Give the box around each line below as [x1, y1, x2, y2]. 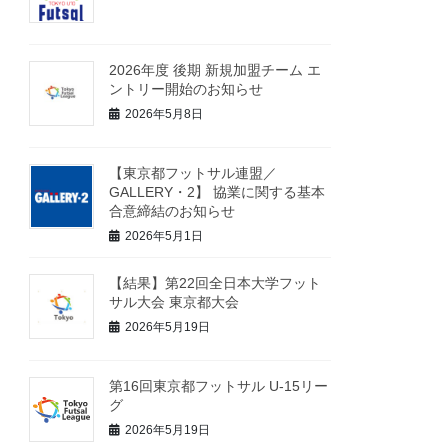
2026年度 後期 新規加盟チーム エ [109, 62, 322, 79]
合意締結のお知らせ [109, 202, 236, 219]
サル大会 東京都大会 [109, 294, 240, 311]
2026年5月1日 [125, 228, 204, 243]
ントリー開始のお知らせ [109, 81, 264, 98]
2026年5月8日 [125, 106, 204, 121]
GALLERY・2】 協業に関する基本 [109, 183, 326, 200]
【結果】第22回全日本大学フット [109, 275, 322, 292]
